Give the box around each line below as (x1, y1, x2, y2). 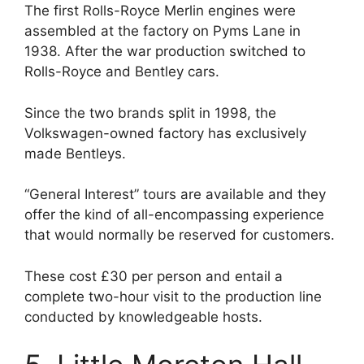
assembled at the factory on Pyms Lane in (24, 23, 301, 40)
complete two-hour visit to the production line (24, 288, 322, 305)
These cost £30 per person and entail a (24, 267, 283, 284)
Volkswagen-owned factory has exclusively (24, 124, 306, 141)
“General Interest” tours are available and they (24, 186, 326, 203)
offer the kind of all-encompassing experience (24, 206, 324, 223)
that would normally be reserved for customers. (24, 227, 335, 244)
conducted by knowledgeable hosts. (24, 308, 262, 325)
